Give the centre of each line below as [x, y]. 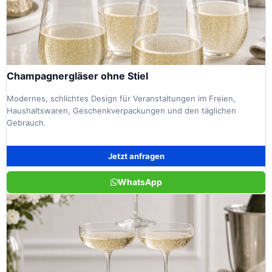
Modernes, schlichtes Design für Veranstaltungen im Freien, [121, 98]
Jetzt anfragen [136, 156]
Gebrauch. [26, 122]
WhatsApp [140, 182]
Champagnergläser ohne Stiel [77, 76]
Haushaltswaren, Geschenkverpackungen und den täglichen [121, 110]
